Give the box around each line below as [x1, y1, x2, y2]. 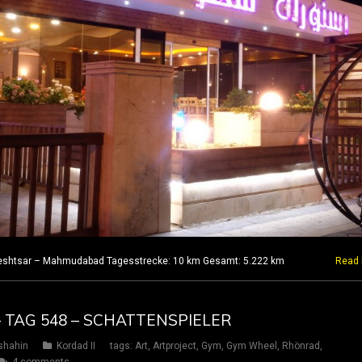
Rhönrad [282, 340, 320, 352]
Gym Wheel [226, 340, 277, 352]
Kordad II [57, 340, 95, 352]
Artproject [153, 340, 196, 352]
